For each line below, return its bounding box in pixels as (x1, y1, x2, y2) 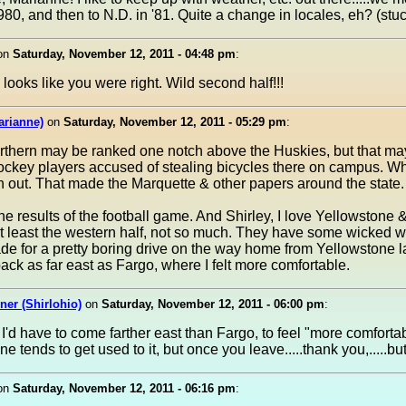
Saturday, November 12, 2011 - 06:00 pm (101, 297, 324, 311)
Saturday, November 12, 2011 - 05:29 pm (63, 115, 286, 129)
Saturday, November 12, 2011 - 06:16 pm (12, 382, 236, 395)
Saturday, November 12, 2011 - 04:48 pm (12, 47, 236, 61)
